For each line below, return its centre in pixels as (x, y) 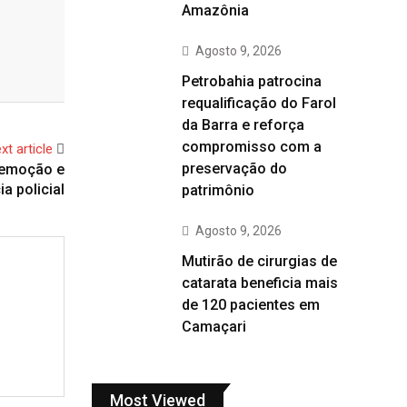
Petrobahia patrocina (252, 81)
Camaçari (214, 327)
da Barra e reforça (243, 125)
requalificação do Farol (259, 103)
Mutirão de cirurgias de (259, 261)
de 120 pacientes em (251, 305)
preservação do (234, 169)
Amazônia (215, 10)
